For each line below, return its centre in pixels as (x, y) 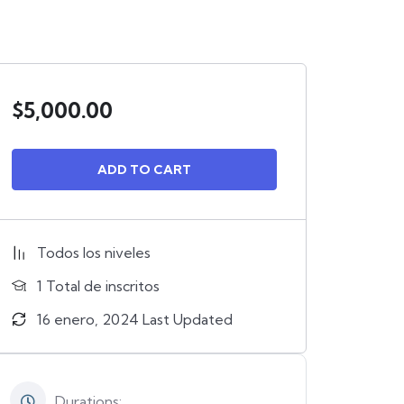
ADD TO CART (144, 170)
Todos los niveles (94, 252)
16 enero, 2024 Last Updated (135, 319)
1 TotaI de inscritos (98, 286)
